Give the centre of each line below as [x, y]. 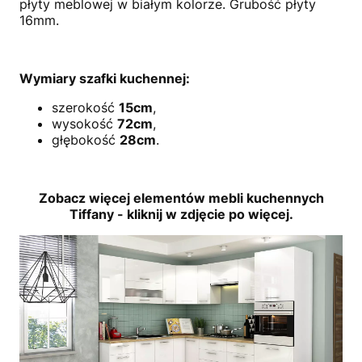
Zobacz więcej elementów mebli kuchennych [181, 198]
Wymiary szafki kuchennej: [105, 78]
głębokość [86, 139]
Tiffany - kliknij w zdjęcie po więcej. [181, 214]
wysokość [84, 123]
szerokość [85, 107]
